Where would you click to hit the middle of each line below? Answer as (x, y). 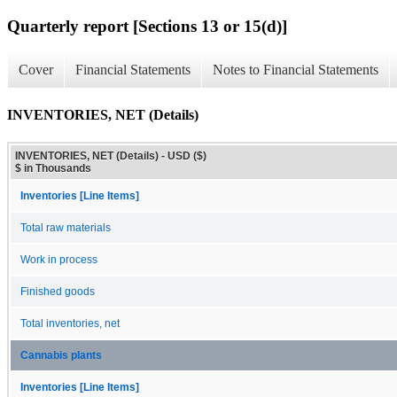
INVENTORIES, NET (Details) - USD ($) (111, 156)
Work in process (59, 259)
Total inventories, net (70, 323)
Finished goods (58, 291)
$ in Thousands (53, 168)
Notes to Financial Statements (296, 70)
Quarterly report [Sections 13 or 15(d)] (147, 26)
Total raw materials (66, 227)
